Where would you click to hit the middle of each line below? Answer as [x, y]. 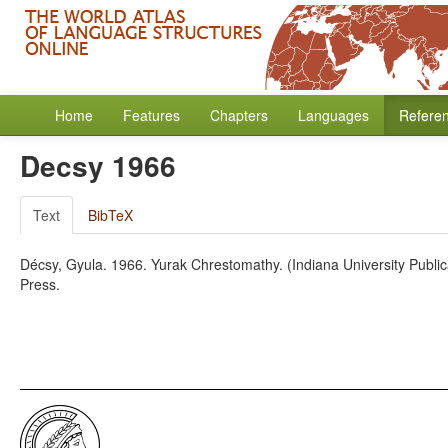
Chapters [239, 115]
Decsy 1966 [98, 165]
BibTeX [110, 215]
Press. [40, 284]
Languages [333, 115]
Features [151, 115]
